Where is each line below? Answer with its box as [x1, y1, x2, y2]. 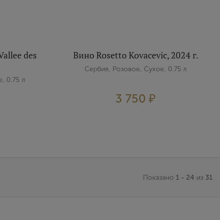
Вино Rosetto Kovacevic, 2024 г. [73, 49, 198, 61]
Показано [143, 173, 176, 182]
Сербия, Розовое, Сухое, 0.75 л [84, 65, 187, 73]
